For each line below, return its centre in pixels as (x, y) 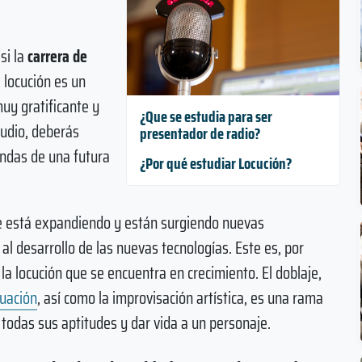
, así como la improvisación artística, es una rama (180, 298)
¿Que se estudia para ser (206, 117)
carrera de (57, 56)
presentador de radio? (200, 134)
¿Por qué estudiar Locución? (215, 164)
